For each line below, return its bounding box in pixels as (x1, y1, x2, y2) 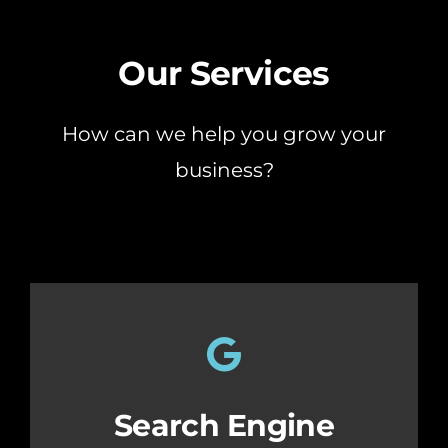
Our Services (118, 53, 330, 94)
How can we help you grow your (62, 122, 386, 147)
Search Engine (113, 407, 335, 444)
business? (174, 158, 274, 183)
